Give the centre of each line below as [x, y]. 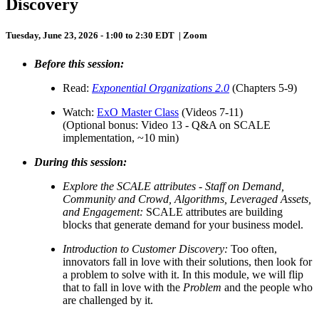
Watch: [80, 112]
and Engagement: [103, 211]
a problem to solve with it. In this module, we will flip [183, 274]
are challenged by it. [108, 300]
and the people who [267, 287]
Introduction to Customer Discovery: [145, 249]
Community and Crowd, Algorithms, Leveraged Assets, [187, 199]
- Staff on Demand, [241, 186]
